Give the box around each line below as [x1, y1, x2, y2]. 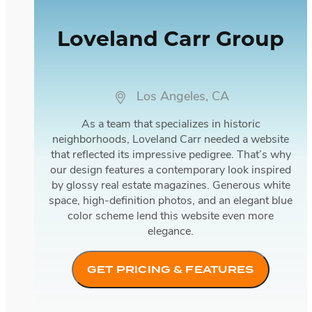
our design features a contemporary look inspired [50, 164, 291, 176]
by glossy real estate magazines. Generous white [51, 180, 290, 192]
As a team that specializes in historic [81, 118, 260, 130]
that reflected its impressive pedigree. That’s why [50, 149, 291, 161]
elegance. [148, 226, 194, 237]
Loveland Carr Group [57, 30, 284, 52]
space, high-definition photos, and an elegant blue [49, 195, 292, 207]
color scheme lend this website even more [68, 210, 274, 222]
